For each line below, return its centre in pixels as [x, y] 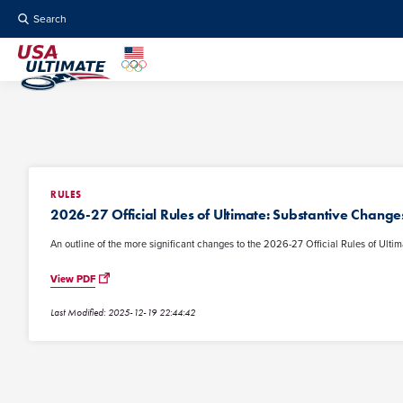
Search [50, 18]
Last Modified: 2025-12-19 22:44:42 [123, 313]
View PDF [73, 279]
